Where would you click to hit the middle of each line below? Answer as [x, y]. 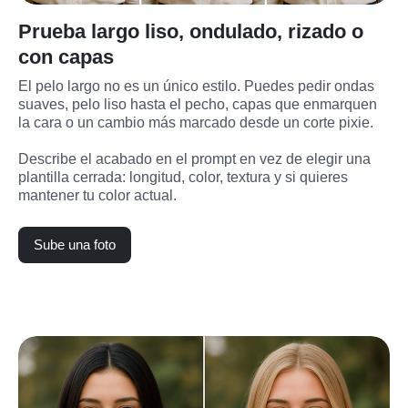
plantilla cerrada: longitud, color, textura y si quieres [183, 177]
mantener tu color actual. [97, 195]
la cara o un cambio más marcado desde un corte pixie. [196, 122]
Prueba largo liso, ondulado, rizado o [191, 31]
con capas [66, 56]
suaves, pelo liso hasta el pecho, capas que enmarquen [198, 104]
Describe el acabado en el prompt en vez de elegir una [194, 158]
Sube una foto [75, 244]
